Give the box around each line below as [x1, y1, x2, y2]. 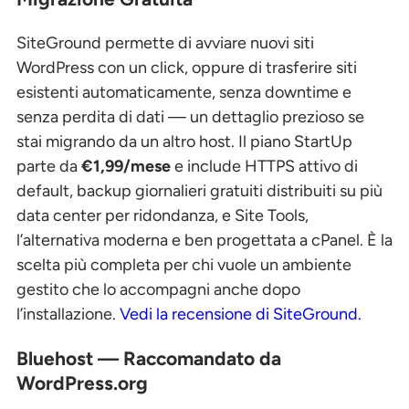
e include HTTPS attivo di [171, 155, 358, 176]
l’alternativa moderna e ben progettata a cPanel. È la [16, 229, 393, 250]
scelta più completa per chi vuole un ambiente [16, 254, 351, 275]
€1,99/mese [81, 155, 171, 176]
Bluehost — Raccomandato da [16, 346, 281, 370]
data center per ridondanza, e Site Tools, [16, 204, 309, 225]
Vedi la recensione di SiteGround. [120, 303, 362, 324]
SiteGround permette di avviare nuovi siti [16, 32, 314, 53]
